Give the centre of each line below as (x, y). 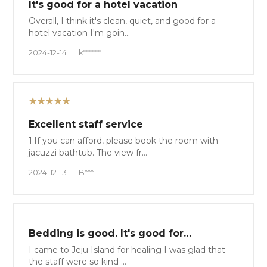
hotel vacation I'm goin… (80, 33)
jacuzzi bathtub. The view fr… (88, 153)
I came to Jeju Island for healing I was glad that (127, 249)
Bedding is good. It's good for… (110, 233)
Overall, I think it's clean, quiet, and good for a (122, 21)
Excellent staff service (86, 125)
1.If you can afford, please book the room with (124, 141)
